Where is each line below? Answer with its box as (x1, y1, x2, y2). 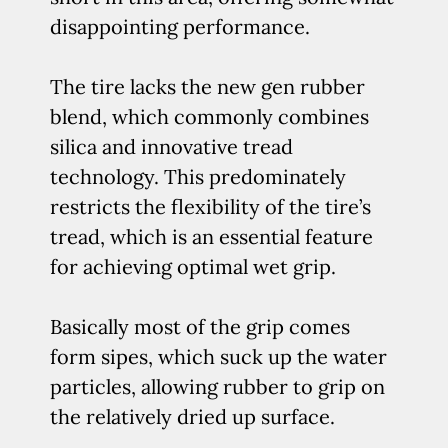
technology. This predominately (50, 164, 346, 189)
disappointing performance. (50, 14, 310, 39)
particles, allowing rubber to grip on (50, 374, 385, 399)
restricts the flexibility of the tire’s (50, 194, 371, 219)
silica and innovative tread (50, 134, 293, 159)
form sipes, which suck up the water (50, 344, 387, 369)
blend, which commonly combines (50, 104, 369, 129)
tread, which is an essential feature (50, 224, 373, 249)
